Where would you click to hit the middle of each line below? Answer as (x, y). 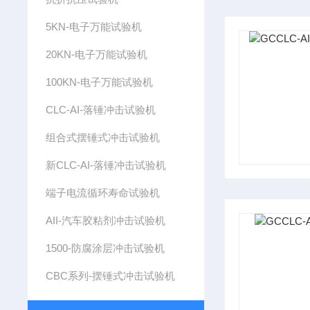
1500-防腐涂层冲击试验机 (105, 248)
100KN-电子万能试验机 (99, 82)
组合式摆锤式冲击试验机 (102, 137)
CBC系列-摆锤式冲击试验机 (110, 276)
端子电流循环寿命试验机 (102, 193)
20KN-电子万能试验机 (96, 54)
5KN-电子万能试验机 (93, 27)
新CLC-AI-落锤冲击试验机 (106, 165)
